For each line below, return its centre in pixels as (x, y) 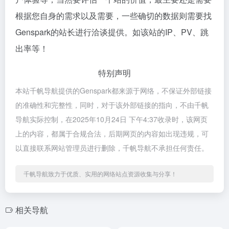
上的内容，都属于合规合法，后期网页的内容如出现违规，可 (112, 133)
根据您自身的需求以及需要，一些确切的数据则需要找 (113, 16)
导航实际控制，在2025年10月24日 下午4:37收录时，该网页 (111, 119)
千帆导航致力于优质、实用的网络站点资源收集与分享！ (100, 174)
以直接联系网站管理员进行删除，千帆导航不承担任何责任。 (112, 148)
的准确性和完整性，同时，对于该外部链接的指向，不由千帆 (112, 105)
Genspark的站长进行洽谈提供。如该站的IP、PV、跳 (112, 32)
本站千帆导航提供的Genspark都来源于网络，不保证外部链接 (113, 90)
